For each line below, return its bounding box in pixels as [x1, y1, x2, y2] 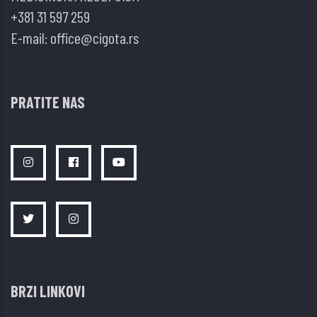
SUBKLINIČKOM [91, 7, 171, 25]
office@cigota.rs [50, 28, 139, 47]
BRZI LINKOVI [11, 282, 85, 300]
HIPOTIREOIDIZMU [91, 28, 185, 47]
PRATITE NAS [11, 93, 85, 111]
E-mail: [11, 28, 50, 47]
